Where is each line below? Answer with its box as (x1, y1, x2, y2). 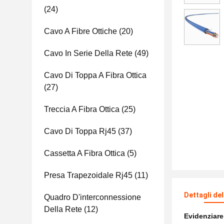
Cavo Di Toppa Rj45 (44, 127, 116, 135)
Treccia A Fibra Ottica (44, 105, 119, 113)
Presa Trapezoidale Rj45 (44, 171, 132, 179)
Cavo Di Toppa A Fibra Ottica (44, 71, 146, 79)
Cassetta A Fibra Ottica (44, 149, 125, 157)
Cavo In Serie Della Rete (44, 49, 132, 57)
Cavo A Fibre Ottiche (44, 27, 117, 35)
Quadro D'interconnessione (44, 193, 141, 201)
